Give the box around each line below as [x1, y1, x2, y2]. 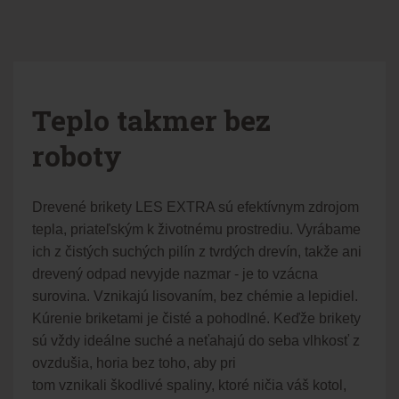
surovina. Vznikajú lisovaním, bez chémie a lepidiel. [31, 288, 358, 304]
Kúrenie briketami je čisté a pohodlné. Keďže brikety [31, 310, 361, 326]
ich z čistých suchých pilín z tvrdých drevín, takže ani [31, 243, 362, 259]
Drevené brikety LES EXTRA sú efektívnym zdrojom [31, 199, 359, 215]
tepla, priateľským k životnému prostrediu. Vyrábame [31, 221, 361, 237]
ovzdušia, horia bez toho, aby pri [31, 354, 236, 370]
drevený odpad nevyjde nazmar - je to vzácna [31, 265, 318, 281]
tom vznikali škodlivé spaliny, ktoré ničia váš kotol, [31, 377, 346, 393]
